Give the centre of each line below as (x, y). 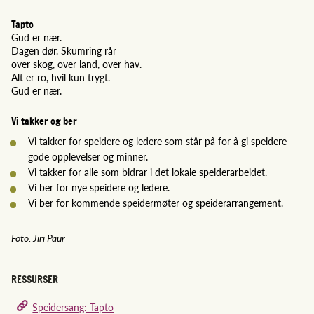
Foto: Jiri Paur (38, 237)
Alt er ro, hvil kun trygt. (61, 77)
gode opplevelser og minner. (88, 156)
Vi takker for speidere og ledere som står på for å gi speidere (157, 141)
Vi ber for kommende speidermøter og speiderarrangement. (156, 202)
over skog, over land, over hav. (76, 63)
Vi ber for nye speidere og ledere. (99, 187)
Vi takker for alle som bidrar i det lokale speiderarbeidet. (148, 171)
